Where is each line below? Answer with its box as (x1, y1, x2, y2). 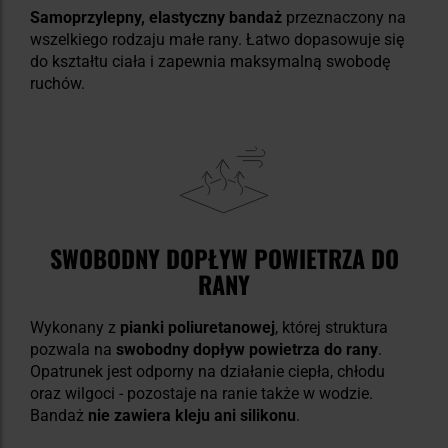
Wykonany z (30, 318, 120, 337)
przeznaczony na (282, 8, 406, 27)
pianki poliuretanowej (120, 318, 275, 337)
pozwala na (30, 340, 116, 359)
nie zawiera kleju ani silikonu (88, 406, 296, 425)
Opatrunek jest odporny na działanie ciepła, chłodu (30, 362, 385, 381)
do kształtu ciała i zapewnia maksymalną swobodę (30, 52, 390, 71)
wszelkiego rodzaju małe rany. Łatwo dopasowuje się (30, 30, 404, 49)
